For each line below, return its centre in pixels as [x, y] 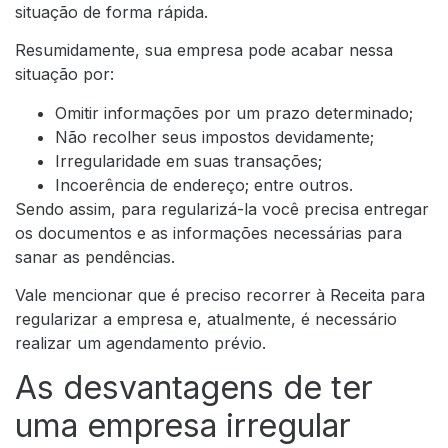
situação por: [64, 74]
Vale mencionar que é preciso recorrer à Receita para [220, 294]
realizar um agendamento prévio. [140, 342]
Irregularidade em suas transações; [188, 160]
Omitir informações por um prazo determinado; [234, 112]
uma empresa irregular [183, 426]
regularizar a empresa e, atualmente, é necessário [206, 318]
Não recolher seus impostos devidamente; [214, 136]
